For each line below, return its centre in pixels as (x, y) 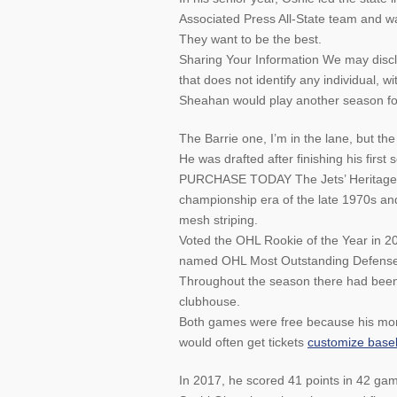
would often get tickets (243, 342)
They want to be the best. (250, 39)
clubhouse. (210, 301)
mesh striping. (218, 220)
